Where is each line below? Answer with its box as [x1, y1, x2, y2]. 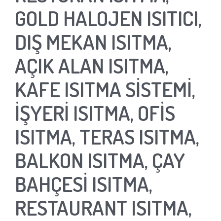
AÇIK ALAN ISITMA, [15, 52, 169, 78]
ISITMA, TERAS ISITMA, [15, 123, 199, 149]
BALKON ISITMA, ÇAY [15, 147, 185, 173]
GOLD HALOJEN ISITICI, [15, 4, 202, 31]
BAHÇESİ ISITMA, [15, 170, 152, 197]
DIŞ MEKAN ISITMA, [15, 28, 172, 55]
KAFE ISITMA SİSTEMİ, [15, 75, 195, 102]
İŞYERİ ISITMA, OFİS [15, 99, 175, 126]
